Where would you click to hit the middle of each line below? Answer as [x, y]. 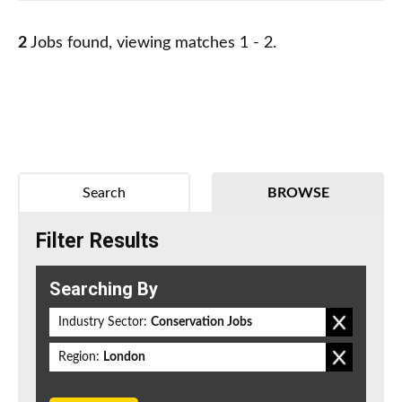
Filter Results [97, 241]
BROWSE [298, 193]
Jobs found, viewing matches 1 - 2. [152, 44]
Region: [79, 358]
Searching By [104, 289]
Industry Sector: [103, 323]
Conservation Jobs [201, 323]
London [124, 358]
